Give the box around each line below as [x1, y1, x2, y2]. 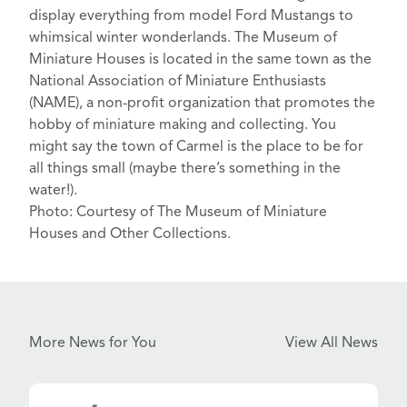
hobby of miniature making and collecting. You [29, 118, 336, 134]
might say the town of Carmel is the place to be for [29, 140, 363, 155]
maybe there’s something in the [133, 162, 341, 177]
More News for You [29, 336, 156, 352]
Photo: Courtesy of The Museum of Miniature [29, 205, 327, 221]
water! [29, 184, 70, 199]
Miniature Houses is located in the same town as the [29, 53, 372, 68]
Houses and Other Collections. [29, 227, 231, 243]
